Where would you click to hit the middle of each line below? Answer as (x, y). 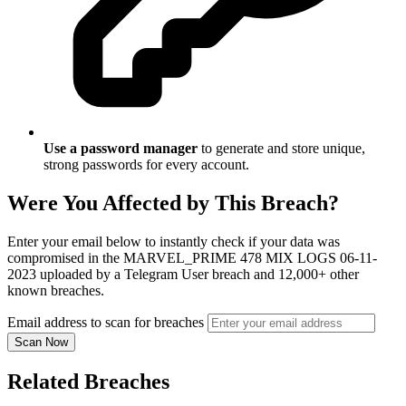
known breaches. (56, 291)
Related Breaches (88, 382)
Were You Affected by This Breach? (173, 203)
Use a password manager (121, 149)
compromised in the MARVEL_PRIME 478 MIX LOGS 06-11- (192, 258)
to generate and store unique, (281, 149)
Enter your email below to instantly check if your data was (174, 242)
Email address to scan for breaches (106, 323)
